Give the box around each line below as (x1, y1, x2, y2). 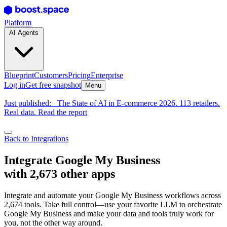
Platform (4, 18, 31, 27)
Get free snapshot (25, 81, 81, 89)
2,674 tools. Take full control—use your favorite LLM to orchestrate (4, 200, 222, 209)
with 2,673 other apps (4, 167, 115, 180)
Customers (34, 71, 68, 80)
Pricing (68, 71, 91, 80)
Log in (4, 81, 25, 89)
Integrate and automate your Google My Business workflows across (4, 191, 221, 200)
